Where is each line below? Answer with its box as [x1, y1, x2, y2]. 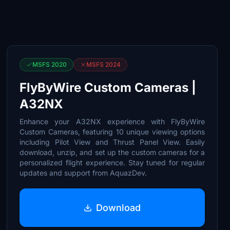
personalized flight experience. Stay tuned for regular [20, 158, 205, 167]
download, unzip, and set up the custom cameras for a [20, 148, 205, 157]
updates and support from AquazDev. [20, 168, 147, 177]
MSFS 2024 [86, 61, 121, 68]
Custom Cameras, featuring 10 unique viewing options [20, 127, 205, 136]
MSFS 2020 [32, 61, 67, 68]
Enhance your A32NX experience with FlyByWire [20, 117, 205, 126]
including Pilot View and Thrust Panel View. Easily [20, 138, 205, 146]
